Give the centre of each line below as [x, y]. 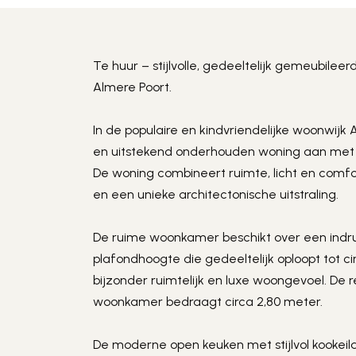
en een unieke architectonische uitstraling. [216, 194]
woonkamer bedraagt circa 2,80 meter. [208, 302]
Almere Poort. [133, 87]
